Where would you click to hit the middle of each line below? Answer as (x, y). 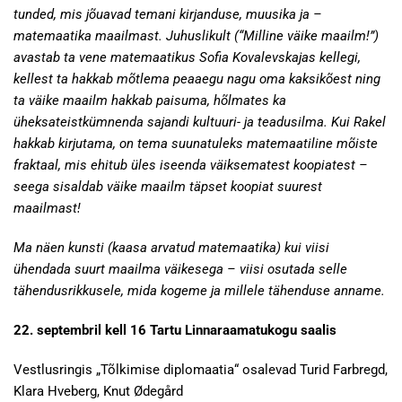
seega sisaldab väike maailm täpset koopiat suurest (168, 187)
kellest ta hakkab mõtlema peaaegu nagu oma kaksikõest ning (197, 79)
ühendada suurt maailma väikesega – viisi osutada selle (180, 269)
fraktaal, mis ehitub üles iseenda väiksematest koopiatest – (191, 165)
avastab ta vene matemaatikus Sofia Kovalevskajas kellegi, (187, 57)
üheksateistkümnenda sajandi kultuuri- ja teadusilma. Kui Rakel (200, 122)
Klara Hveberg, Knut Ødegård (98, 391)
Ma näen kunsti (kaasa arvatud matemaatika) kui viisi (171, 248)
